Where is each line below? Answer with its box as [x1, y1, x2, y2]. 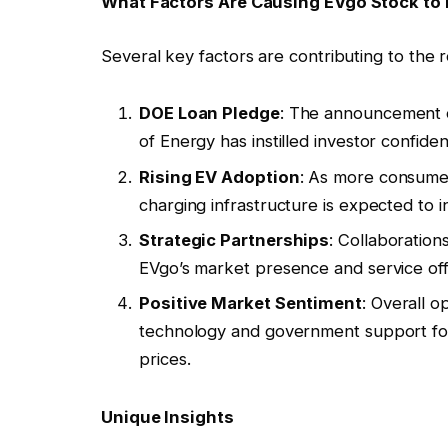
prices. [139, 349, 191, 370]
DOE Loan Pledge [139, 103, 280, 124]
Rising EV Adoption [139, 166, 300, 187]
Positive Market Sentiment [139, 293, 362, 314]
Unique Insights [101, 407, 234, 428]
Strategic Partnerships [139, 230, 330, 251]
